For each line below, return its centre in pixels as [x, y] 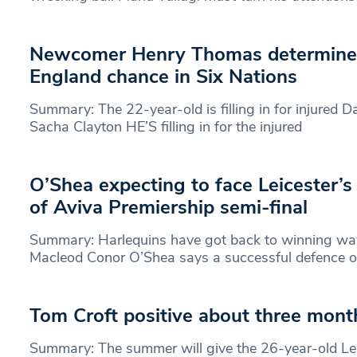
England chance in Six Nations [163, 76]
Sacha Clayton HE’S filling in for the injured [166, 126]
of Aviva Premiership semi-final [169, 207]
